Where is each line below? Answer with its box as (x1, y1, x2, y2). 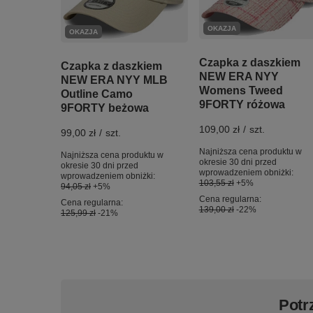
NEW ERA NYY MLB (61, 73, 168, 86)
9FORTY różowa (198, 99, 285, 111)
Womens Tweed (198, 85, 283, 97)
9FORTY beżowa (61, 101, 149, 114)
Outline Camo (61, 87, 133, 100)
